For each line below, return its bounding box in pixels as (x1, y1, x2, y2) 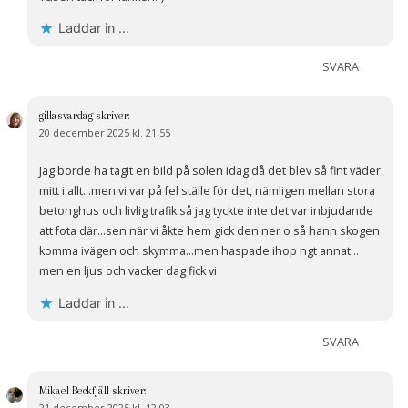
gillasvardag (39, 109, 94, 123)
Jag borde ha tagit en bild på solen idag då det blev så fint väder (39, 163, 382, 179)
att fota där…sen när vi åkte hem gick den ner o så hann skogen (39, 223, 381, 240)
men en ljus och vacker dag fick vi (39, 263, 218, 280)
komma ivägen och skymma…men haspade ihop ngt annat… (39, 243, 360, 260)
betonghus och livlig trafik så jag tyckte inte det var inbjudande (39, 203, 374, 219)
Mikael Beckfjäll (39, 383, 110, 397)
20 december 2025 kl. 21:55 (39, 126, 171, 140)
